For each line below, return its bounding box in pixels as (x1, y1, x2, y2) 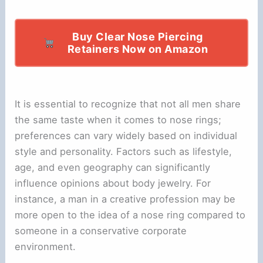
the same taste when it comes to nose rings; (15, 113, 222, 126)
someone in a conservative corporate (15, 224, 187, 237)
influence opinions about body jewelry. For (15, 177, 211, 189)
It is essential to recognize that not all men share (15, 97, 241, 110)
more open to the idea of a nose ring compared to (15, 208, 246, 221)
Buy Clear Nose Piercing (72, 30, 203, 43)
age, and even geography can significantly (15, 161, 211, 173)
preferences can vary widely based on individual (15, 129, 238, 141)
